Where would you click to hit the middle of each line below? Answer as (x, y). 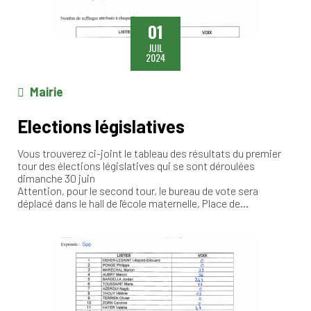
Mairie (47, 91)
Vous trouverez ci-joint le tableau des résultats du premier (149, 153)
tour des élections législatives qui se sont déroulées (136, 165)
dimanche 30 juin (56, 178)
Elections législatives (101, 126)
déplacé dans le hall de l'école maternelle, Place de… (133, 203)
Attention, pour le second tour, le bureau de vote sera (138, 190)
